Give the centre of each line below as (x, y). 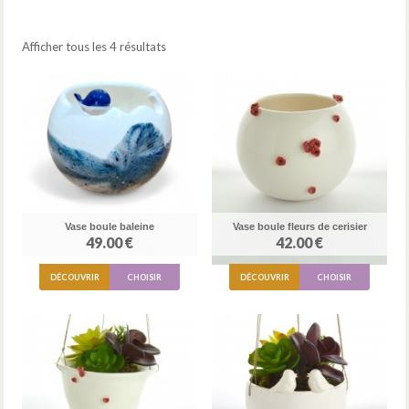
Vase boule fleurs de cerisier (299, 227)
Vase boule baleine (110, 227)
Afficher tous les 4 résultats (94, 47)
